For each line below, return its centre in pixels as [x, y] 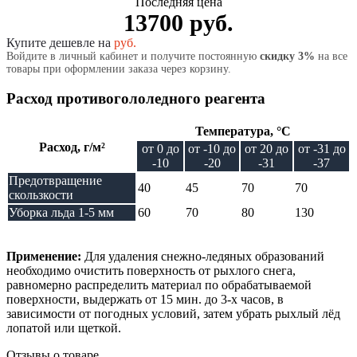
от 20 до [267, 149]
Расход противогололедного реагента [136, 98]
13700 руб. [178, 22]
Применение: [44, 257]
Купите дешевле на [60, 42]
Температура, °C [243, 131]
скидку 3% [287, 56]
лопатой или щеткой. [64, 328]
